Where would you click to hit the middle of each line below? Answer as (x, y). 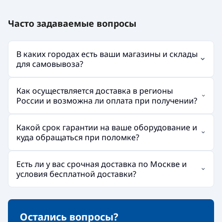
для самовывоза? (50, 64)
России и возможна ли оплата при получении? (107, 100)
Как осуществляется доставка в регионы (95, 90)
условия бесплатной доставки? (76, 174)
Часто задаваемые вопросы (72, 23)
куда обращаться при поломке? (78, 137)
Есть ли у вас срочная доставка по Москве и (102, 164)
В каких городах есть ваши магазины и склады (107, 54)
